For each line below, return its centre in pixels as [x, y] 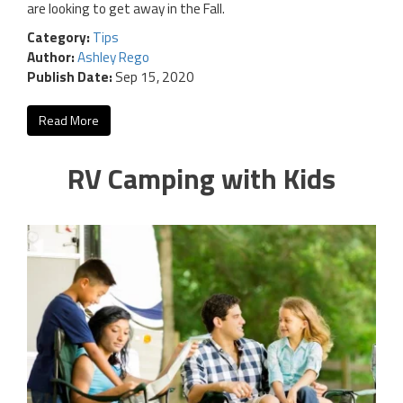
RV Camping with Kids [201, 179]
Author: [52, 58]
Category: [60, 38]
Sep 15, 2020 [153, 77]
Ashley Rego [113, 58]
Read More [69, 121]
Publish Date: [70, 77]
